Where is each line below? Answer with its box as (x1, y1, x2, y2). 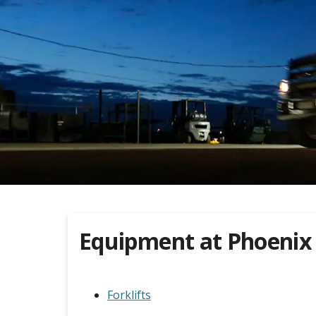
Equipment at (79, 226, 227, 256)
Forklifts (107, 287, 151, 303)
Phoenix (226, 226, 312, 256)
